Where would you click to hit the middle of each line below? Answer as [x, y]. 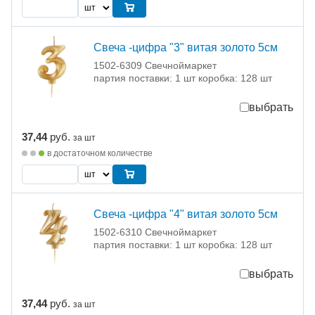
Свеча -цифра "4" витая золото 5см [186, 214]
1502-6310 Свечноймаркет [155, 232]
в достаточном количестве [100, 153]
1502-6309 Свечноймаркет [155, 65]
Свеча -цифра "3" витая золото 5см [186, 47]
